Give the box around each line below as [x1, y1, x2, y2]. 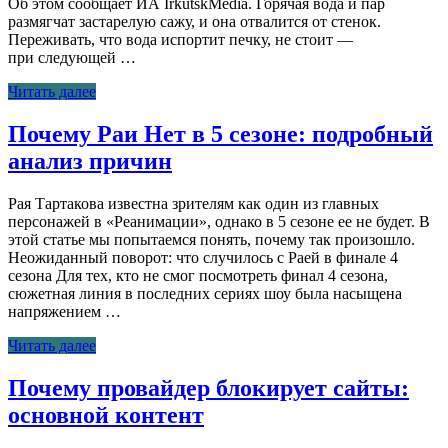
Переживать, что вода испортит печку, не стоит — [8, 31, 353, 49]
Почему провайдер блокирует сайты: [8, 374, 409, 401]
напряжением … [8, 302, 121, 320]
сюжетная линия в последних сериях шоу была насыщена [8, 284, 402, 302]
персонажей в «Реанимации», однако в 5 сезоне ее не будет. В [8, 212, 430, 230]
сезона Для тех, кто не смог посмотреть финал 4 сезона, [8, 266, 388, 284]
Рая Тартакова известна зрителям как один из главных [8, 194, 379, 212]
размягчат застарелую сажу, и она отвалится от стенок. [8, 13, 381, 31]
